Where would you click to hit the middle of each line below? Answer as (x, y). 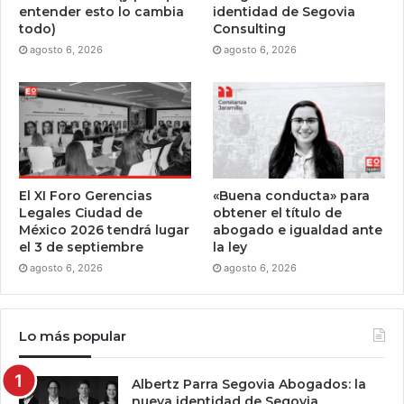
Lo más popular (73, 336)
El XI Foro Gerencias (86, 196)
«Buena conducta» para (292, 196)
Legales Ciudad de (81, 213)
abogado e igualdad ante (298, 230)
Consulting (250, 28)
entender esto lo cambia (101, 11)
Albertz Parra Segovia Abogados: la (249, 385)
